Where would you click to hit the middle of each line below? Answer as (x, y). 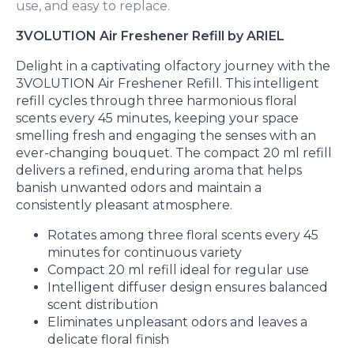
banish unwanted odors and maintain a (139, 188)
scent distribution (103, 305)
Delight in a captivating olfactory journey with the (173, 66)
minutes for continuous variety (145, 252)
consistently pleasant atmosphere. (124, 205)
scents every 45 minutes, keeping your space (157, 118)
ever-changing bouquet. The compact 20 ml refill (174, 153)
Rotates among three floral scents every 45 (183, 235)
